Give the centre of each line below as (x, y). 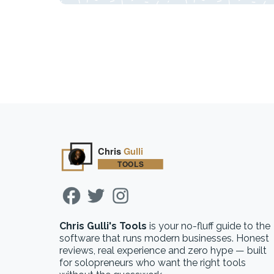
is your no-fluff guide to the (209, 226)
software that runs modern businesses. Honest (164, 238)
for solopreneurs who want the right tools (153, 263)
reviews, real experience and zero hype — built (163, 250)
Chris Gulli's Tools (103, 226)
